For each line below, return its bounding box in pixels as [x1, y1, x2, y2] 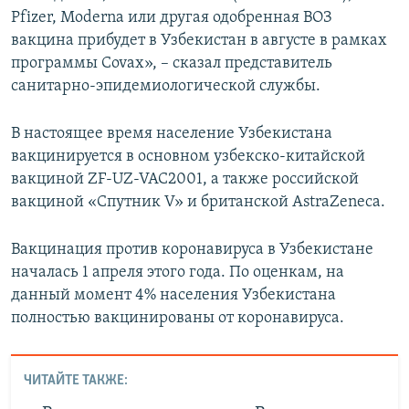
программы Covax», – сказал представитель [11, 55, 332, 73]
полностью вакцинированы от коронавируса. [11, 309, 344, 328]
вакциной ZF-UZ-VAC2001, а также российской [11, 171, 359, 189]
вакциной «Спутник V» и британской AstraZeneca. [11, 194, 385, 212]
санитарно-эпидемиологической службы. [11, 78, 320, 96]
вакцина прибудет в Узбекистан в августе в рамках [11, 32, 387, 50]
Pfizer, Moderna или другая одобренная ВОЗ [11, 9, 332, 27]
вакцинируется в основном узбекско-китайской [11, 148, 365, 166]
